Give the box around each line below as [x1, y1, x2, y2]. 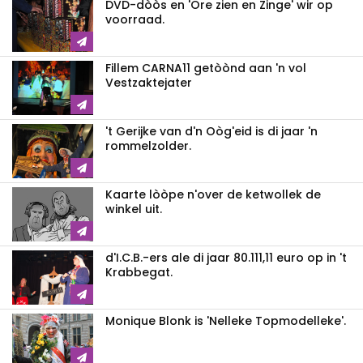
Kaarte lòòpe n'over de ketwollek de [105, 186, 321, 203]
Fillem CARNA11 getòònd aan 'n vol [105, 59, 306, 76]
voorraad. [105, 11, 164, 28]
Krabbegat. [105, 263, 173, 280]
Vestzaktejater [105, 74, 192, 91]
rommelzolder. [105, 137, 191, 154]
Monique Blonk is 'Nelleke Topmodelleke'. [105, 312, 346, 329]
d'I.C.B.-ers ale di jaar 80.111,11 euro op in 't [105, 249, 347, 266]
